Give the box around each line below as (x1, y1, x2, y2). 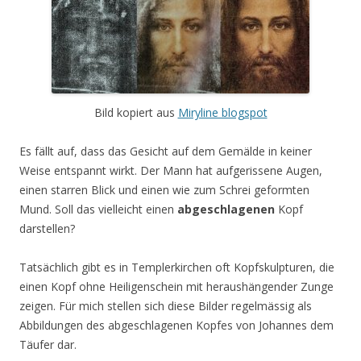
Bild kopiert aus (93, 105, 178, 121)
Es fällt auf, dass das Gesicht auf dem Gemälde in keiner (19, 143, 312, 160)
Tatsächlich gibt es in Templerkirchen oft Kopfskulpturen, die (19, 259, 334, 276)
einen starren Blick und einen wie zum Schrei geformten (19, 182, 309, 198)
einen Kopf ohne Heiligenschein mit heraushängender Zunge (19, 279, 334, 295)
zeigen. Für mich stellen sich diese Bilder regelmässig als (19, 298, 312, 314)
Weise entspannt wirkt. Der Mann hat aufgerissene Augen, (19, 163, 322, 179)
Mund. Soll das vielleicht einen (19, 201, 177, 218)
